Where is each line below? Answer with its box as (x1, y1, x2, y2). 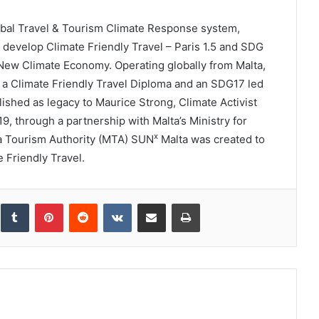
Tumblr (28, 197, 58, 209)
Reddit (96, 197, 125, 209)
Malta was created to (157, 132, 265, 146)
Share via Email (164, 197, 188, 209)
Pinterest (62, 197, 103, 209)
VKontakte (130, 197, 177, 209)
